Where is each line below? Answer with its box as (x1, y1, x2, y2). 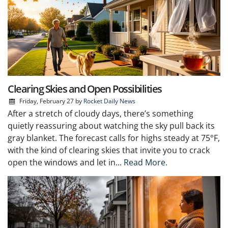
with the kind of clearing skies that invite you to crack (8, 144, 210, 156)
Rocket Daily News (83, 96, 135, 105)
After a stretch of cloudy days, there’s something (8, 107, 193, 119)
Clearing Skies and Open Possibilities (8, 81, 162, 96)
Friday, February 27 (19, 96, 74, 105)
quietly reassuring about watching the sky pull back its (8, 120, 215, 131)
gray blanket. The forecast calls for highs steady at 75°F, (8, 132, 220, 144)
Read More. (124, 156, 167, 168)
